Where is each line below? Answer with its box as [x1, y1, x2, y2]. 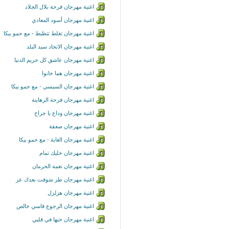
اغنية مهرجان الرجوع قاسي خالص [16, 203, 94, 209]
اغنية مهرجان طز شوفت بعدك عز [16, 176, 94, 182]
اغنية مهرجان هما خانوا [42, 70, 94, 76]
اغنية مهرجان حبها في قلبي [32, 216, 94, 222]
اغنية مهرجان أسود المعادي [32, 17, 94, 23]
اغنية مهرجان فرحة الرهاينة [32, 97, 94, 103]
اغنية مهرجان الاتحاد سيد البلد [27, 43, 94, 50]
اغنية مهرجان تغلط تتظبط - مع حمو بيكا [4, 30, 94, 36]
